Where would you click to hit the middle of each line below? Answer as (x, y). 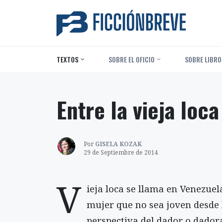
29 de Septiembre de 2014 (121, 152)
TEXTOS (67, 59)
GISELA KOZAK (118, 144)
